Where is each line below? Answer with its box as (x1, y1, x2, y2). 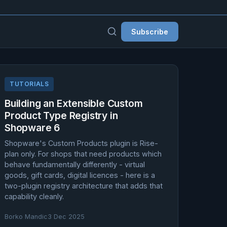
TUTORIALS (10, 80, 49, 88)
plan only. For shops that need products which (5, 149, 162, 158)
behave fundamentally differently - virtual (5, 160, 145, 169)
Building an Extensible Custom (5, 97, 143, 109)
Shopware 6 (5, 122, 60, 134)
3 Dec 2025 (48, 213, 85, 220)
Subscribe (131, 27, 168, 36)
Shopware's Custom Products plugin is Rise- (5, 139, 158, 147)
